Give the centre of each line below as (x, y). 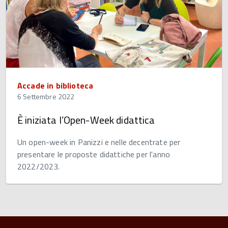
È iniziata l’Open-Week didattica (86, 120)
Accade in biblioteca (55, 86)
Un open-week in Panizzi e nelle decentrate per (99, 142)
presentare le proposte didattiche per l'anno (94, 154)
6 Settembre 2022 (46, 97)
